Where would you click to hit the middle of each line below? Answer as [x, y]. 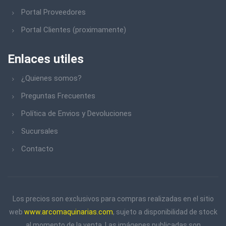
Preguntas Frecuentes [58, 96]
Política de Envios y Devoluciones [76, 113]
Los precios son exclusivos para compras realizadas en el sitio [113, 199]
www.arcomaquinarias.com [68, 212]
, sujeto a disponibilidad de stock [165, 212]
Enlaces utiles [46, 59]
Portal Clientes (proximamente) [74, 30]
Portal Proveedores [53, 12]
